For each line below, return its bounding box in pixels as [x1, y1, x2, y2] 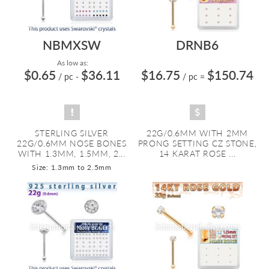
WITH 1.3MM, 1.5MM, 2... [18, 148, 125, 159]
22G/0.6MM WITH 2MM [146, 128, 249, 138]
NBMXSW [43, 37, 101, 52]
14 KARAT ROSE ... [159, 148, 236, 159]
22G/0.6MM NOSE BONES [17, 138, 127, 148]
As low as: [55, 58, 88, 67]
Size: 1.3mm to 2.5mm [32, 163, 112, 172]
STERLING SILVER [35, 128, 109, 138]
